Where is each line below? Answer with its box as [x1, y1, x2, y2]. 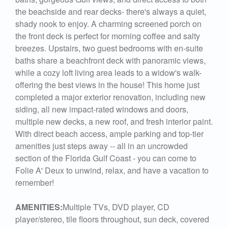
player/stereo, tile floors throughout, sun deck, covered [15, 213, 209, 225]
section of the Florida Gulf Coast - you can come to [15, 152, 196, 164]
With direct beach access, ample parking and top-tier [15, 127, 204, 139]
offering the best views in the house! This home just [15, 78, 199, 91]
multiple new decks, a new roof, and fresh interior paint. [15, 115, 213, 127]
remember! [15, 176, 54, 188]
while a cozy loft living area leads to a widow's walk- [15, 66, 202, 78]
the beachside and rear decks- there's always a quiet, [15, 5, 206, 17]
